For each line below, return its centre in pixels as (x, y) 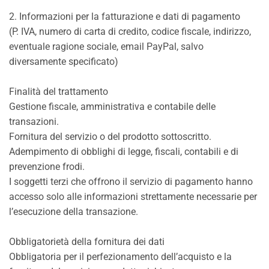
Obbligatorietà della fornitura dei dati (87, 242)
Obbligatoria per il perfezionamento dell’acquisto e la (120, 257)
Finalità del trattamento (59, 92)
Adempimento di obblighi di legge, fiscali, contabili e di (124, 152)
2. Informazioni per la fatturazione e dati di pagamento (125, 17)
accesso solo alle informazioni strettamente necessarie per (133, 197)
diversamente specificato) (64, 62)
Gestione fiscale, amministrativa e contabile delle (112, 107)
